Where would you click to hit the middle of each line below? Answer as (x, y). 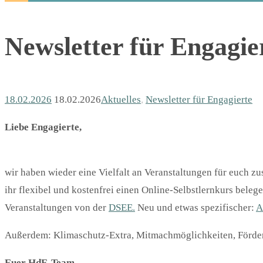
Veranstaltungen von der (57, 208)
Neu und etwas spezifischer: (195, 208)
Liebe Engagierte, (43, 127)
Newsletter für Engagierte (199, 100)
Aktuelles (121, 100)
